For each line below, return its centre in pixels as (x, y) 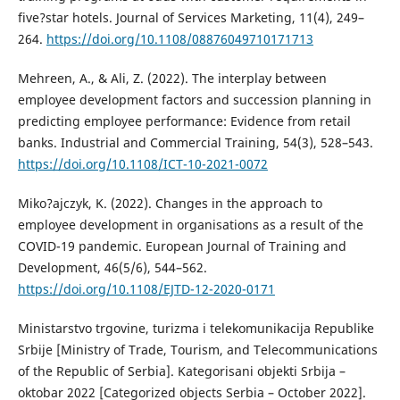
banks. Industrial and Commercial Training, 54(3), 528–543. (195, 142)
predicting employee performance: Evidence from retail (184, 121)
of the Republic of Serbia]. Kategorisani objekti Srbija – (181, 371)
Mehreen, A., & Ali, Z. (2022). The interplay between (172, 78)
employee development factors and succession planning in (194, 99)
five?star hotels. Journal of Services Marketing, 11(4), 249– (191, 17)
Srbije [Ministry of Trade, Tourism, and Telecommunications (197, 349)
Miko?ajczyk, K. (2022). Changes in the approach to (170, 203)
